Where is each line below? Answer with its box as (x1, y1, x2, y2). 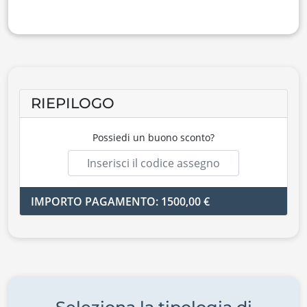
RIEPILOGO (31, 95, 114, 112)
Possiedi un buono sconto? (93, 131, 214, 145)
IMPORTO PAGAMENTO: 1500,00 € (31, 194, 210, 210)
